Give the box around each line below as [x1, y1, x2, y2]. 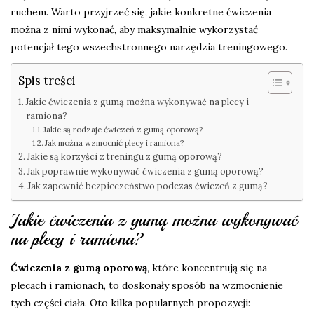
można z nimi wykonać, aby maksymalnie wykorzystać [11, 23, 258, 36]
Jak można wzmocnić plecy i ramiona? [45, 138, 184, 149]
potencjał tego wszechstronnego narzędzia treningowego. [11, 41, 287, 54]
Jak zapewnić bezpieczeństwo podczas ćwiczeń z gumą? [27, 180, 268, 192]
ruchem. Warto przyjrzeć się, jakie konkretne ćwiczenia [11, 6, 271, 19]
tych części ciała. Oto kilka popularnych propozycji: [11, 296, 250, 310]
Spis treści [18, 72, 76, 88]
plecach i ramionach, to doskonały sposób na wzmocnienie [11, 279, 283, 292]
